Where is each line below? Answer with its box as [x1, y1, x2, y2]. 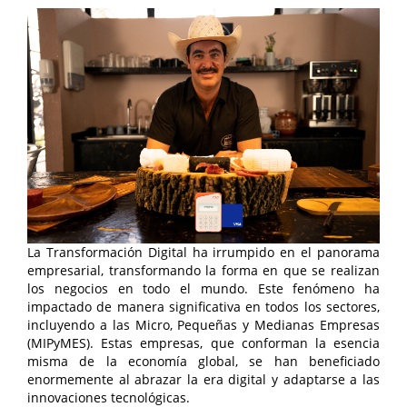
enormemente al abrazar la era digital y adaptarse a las [27, 370, 380, 388]
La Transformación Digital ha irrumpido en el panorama [27, 243, 380, 261]
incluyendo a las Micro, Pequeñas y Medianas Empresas [27, 315, 380, 333]
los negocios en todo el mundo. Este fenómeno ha [27, 279, 380, 297]
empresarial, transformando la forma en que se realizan [27, 261, 380, 279]
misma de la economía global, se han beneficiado [27, 352, 380, 370]
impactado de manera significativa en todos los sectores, [27, 297, 380, 315]
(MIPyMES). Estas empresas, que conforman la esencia [27, 333, 380, 352]
